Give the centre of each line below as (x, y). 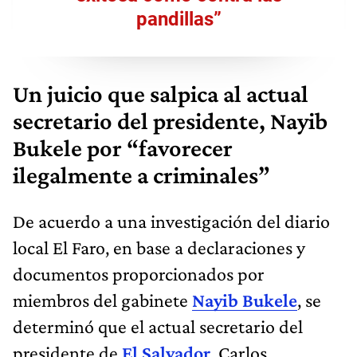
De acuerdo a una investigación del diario (171, 222)
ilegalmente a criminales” (141, 176)
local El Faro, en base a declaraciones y (159, 248)
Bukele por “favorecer (123, 149)
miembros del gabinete (102, 300)
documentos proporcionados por (139, 274)
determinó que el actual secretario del (158, 327)
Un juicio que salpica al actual (161, 94)
